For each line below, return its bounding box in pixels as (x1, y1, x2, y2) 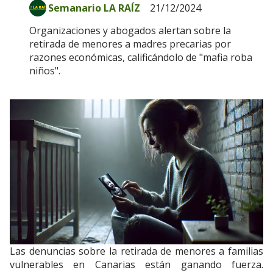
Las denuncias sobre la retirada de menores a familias (10, 244, 263, 258)
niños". (29, 64, 60, 78)
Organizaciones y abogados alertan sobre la (29, 24, 231, 38)
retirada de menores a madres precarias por (29, 37, 231, 51)
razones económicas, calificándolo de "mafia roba (29, 51, 252, 65)
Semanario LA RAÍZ (48, 1, 140, 15)
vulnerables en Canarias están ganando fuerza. (10, 257, 263, 271)
